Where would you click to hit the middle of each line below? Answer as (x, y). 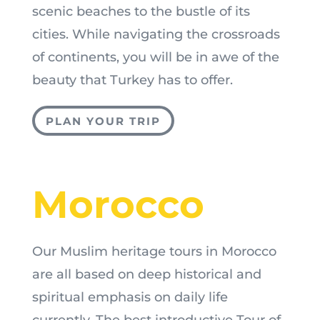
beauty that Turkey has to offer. (132, 80)
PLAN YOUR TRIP (103, 121)
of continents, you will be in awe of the (155, 57)
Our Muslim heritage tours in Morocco (154, 252)
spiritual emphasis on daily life (130, 297)
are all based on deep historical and (146, 275)
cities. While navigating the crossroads (156, 35)
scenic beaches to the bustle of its (141, 12)
